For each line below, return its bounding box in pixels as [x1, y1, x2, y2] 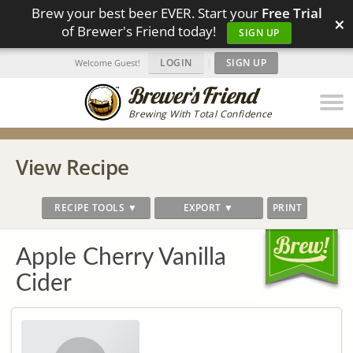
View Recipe [16, 153, 129, 181]
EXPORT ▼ [183, 201, 234, 214]
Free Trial [261, 4, 322, 22]
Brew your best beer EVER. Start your [31, 4, 262, 22]
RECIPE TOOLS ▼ [54, 201, 138, 214]
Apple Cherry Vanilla [16, 246, 226, 269]
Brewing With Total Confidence [128, 107, 273, 121]
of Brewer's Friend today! [61, 22, 220, 40]
